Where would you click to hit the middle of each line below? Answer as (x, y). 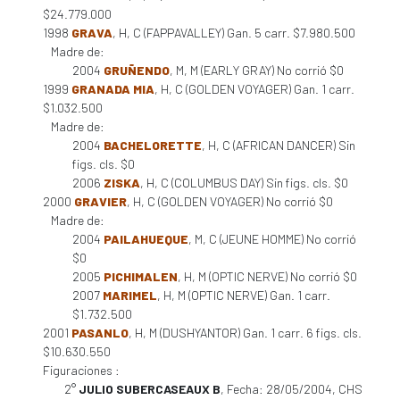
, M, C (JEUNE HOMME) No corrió (272, 239)
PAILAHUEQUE (146, 239)
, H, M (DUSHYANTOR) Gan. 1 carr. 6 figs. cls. (245, 333)
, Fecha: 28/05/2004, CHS (292, 389)
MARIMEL (130, 295)
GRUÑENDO (137, 70)
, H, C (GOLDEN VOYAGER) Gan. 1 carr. (254, 89)
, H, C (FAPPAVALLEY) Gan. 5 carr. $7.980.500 (234, 33)
